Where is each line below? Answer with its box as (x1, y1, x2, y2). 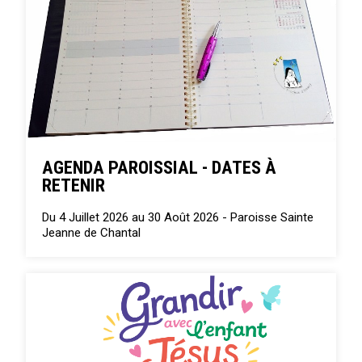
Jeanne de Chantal (42, 225, 141, 240)
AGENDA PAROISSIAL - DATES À (42, 156, 277, 178)
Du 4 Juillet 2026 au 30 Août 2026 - (42, 209, 231, 225)
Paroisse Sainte (230, 209, 314, 225)
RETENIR (42, 174, 106, 196)
